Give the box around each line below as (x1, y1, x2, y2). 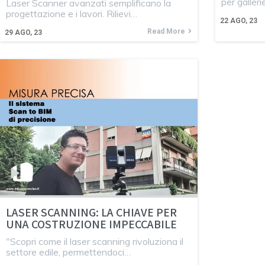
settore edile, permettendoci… (6, 245, 131, 258)
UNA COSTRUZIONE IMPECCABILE (6, 216, 177, 232)
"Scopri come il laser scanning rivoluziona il (6, 235, 183, 247)
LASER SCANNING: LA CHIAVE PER (6, 204, 177, 220)
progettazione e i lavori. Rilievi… (6, 8, 137, 20)
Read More (147, 27, 185, 36)
